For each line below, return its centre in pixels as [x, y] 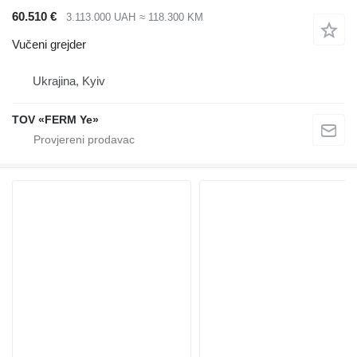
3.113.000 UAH [101, 18]
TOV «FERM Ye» [55, 119]
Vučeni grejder [49, 44]
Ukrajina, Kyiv [69, 80]
